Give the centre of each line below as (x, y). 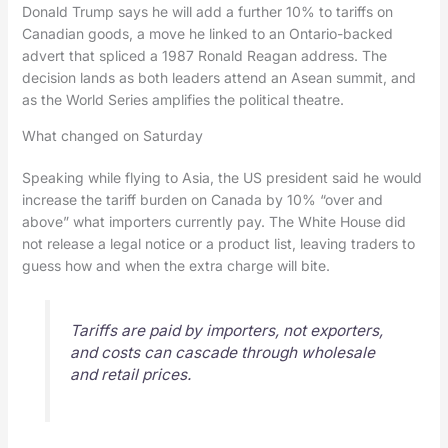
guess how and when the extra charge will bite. (175, 266)
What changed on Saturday (112, 136)
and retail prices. (130, 375)
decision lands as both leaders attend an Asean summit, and (218, 78)
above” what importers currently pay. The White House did (213, 222)
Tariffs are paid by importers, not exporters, (226, 331)
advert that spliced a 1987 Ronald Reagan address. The (204, 56)
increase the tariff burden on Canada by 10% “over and (202, 200)
